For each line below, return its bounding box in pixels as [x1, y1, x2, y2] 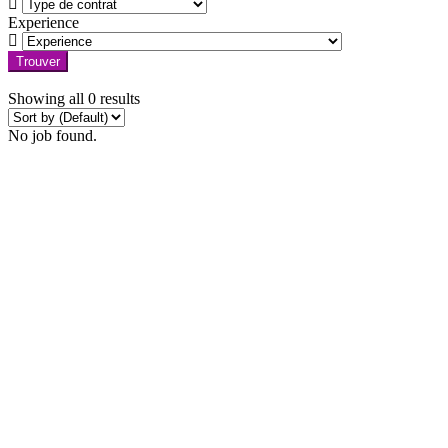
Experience [8, 13, 79, 31]
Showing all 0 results [8, 89, 140, 107]
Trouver [16, 53, 60, 69]
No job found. [8, 126, 97, 144]
